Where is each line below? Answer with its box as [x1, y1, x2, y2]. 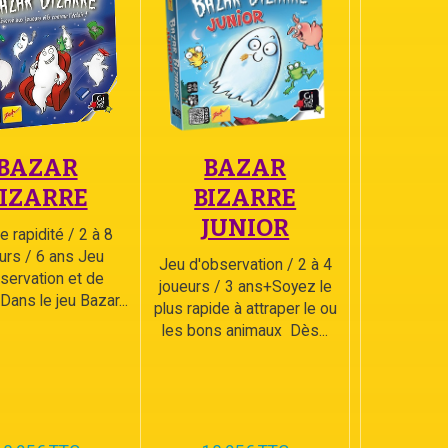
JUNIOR [201, 214, 290, 243]
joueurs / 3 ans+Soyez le [158, 277, 332, 297]
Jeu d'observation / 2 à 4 [158, 255, 332, 275]
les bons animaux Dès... [162, 321, 329, 341]
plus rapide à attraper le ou [153, 299, 337, 319]
